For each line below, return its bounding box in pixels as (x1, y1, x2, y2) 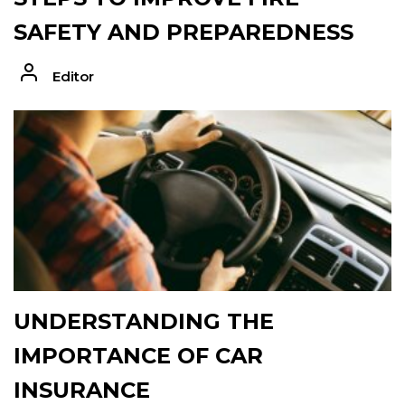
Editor (52, 67, 94, 85)
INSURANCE (14, 376, 150, 403)
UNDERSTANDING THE (14, 307, 274, 334)
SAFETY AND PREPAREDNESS (14, 18, 353, 45)
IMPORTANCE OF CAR (14, 342, 263, 369)
